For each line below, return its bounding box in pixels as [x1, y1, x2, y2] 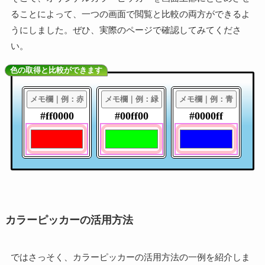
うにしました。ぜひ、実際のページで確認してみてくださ [10, 24, 241, 35]
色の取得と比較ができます [9, 65, 102, 75]
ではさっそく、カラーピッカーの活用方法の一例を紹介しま [10, 252, 250, 263]
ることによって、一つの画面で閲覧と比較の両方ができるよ [10, 8, 250, 19]
